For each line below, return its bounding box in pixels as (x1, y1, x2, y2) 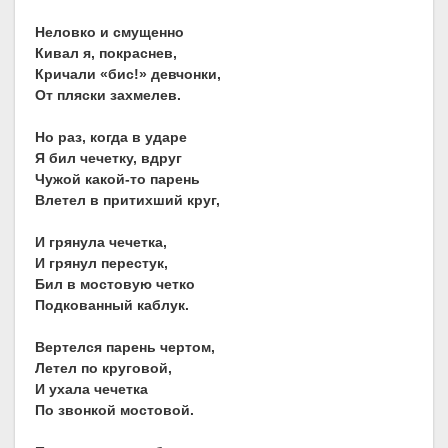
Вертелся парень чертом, (35, 339, 215, 356)
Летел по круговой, (35, 360, 172, 377)
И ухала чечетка (35, 381, 148, 398)
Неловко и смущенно (35, 24, 184, 41)
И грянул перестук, (35, 255, 168, 272)
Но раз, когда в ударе (35, 129, 187, 146)
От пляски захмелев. (35, 87, 181, 104)
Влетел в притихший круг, (35, 192, 220, 209)
